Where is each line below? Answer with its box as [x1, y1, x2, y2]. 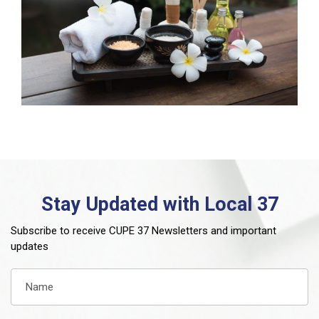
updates [11, 239, 48, 253]
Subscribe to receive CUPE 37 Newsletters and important [11, 224, 276, 237]
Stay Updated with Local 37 [41, 192, 278, 216]
